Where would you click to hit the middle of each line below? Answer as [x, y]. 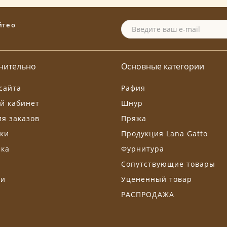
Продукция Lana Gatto [164, 134]
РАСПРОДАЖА [148, 195]
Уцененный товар [157, 179]
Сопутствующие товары [168, 164]
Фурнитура [143, 149]
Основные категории [163, 67]
